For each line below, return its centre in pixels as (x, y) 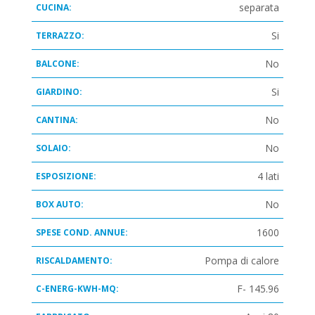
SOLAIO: (53, 148)
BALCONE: (57, 64)
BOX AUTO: (59, 205)
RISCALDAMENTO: (74, 261)
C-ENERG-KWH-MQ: (77, 289)
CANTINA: (57, 120)
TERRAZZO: (60, 36)
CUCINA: (53, 8)
